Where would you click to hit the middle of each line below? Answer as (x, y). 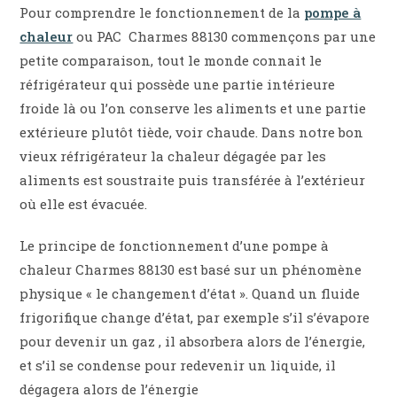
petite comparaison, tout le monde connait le (171, 61)
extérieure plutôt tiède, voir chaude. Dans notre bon (192, 132)
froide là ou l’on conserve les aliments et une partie (193, 109)
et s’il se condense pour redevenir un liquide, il (178, 366)
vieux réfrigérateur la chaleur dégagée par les (173, 156)
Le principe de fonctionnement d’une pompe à (175, 246)
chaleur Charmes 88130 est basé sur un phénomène (191, 270)
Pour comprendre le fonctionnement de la (162, 13)
